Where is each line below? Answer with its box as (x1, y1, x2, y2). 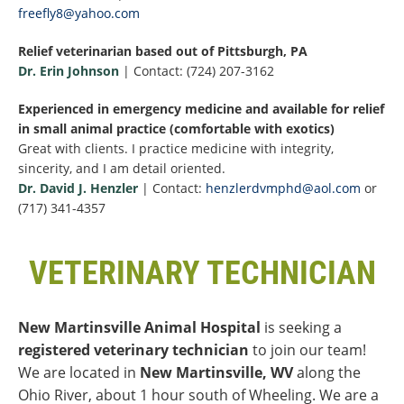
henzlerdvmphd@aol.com (206, 179, 361, 197)
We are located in (18, 363, 140, 383)
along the (293, 363, 361, 383)
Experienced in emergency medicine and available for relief (18, 100, 384, 118)
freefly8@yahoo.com (18, 5, 140, 23)
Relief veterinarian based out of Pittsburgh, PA (18, 42, 308, 60)
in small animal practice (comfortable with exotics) (18, 120, 335, 138)
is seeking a (261, 317, 342, 338)
